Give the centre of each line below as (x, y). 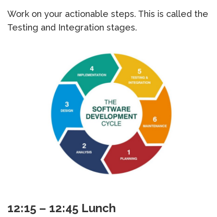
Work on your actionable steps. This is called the (108, 14)
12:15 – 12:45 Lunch (62, 208)
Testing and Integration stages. (72, 28)
